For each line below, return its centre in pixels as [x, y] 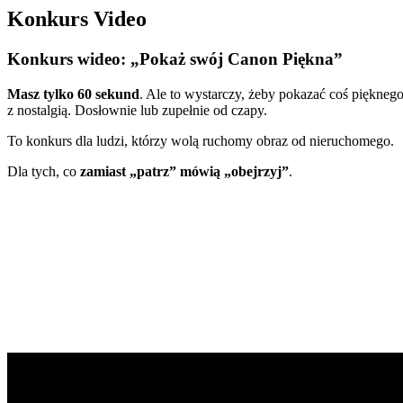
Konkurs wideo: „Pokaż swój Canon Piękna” [175, 58]
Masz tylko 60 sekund [73, 94]
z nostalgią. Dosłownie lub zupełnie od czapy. [137, 110]
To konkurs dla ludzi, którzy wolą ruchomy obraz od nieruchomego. [201, 140]
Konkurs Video [77, 18]
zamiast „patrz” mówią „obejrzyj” [184, 171]
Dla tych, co [44, 171]
